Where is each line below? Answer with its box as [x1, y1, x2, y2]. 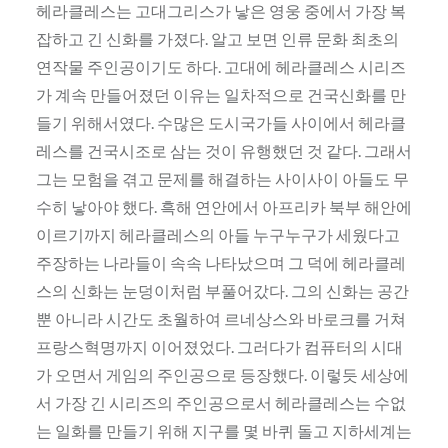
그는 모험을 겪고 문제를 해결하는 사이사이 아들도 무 [35, 168, 409, 188]
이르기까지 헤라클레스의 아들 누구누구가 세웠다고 [35, 224, 400, 244]
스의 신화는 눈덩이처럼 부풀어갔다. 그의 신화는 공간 [35, 280, 409, 300]
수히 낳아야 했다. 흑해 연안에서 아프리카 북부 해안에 [35, 196, 412, 216]
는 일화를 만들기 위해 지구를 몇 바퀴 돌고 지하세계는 [35, 420, 412, 440]
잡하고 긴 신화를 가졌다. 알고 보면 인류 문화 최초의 [35, 28, 399, 48]
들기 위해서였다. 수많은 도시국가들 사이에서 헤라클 [35, 112, 406, 132]
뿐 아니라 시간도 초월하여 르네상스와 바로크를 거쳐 [35, 308, 406, 328]
